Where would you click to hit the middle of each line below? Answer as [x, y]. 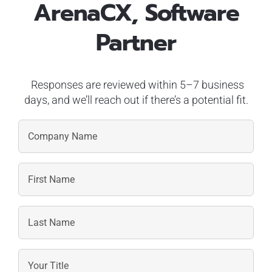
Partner [136, 43]
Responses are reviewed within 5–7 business [136, 84]
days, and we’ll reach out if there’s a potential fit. [136, 100]
